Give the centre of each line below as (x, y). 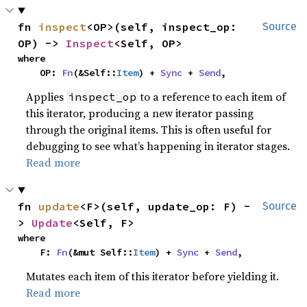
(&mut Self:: (100, 252)
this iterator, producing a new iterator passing (140, 113)
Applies (47, 97)
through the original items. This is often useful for (149, 130)
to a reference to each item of (212, 97)
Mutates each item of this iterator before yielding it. (153, 276)
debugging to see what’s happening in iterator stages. (158, 146)
